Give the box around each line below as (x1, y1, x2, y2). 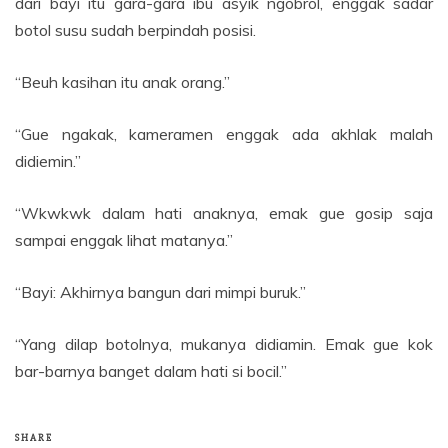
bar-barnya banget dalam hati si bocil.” (15, 361, 287, 381)
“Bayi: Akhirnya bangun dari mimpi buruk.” (15, 282, 306, 302)
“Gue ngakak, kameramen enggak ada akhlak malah (15, 124, 433, 144)
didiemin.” (15, 151, 81, 171)
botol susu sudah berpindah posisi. (15, 20, 256, 40)
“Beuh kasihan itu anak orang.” (15, 72, 230, 92)
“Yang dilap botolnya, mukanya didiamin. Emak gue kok (15, 334, 433, 354)
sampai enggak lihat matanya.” (15, 230, 233, 250)
